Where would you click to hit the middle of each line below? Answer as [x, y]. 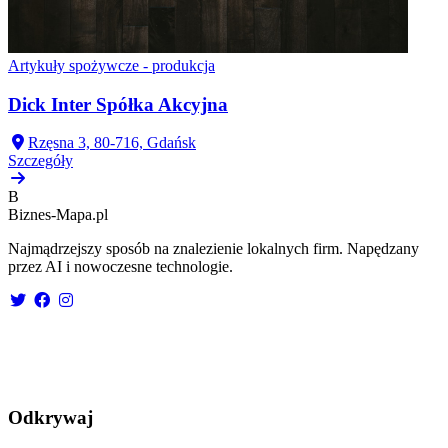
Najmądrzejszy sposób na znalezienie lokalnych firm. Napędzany [213, 249]
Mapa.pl [82, 215]
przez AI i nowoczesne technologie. [120, 267]
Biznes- [32, 215]
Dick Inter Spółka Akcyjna [118, 104]
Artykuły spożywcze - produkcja [111, 65]
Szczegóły [40, 161]
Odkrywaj [50, 418]
